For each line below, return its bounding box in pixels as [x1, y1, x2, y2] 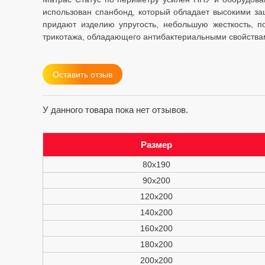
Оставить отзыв [53, 70, 112, 79]
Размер [141, 140, 172, 150]
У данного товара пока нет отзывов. [43, 105, 188, 115]
